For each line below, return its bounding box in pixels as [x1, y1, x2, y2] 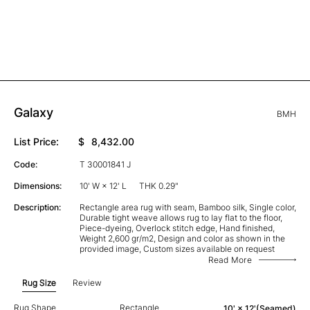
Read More [208, 254, 252, 265]
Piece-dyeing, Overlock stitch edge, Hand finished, [79, 222, 275, 233]
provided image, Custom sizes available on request [79, 243, 275, 254]
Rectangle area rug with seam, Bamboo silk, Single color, [79, 201, 296, 212]
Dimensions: [14, 180, 62, 191]
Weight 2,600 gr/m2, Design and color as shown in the [79, 232, 285, 244]
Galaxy [14, 104, 53, 120]
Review [73, 277, 102, 288]
